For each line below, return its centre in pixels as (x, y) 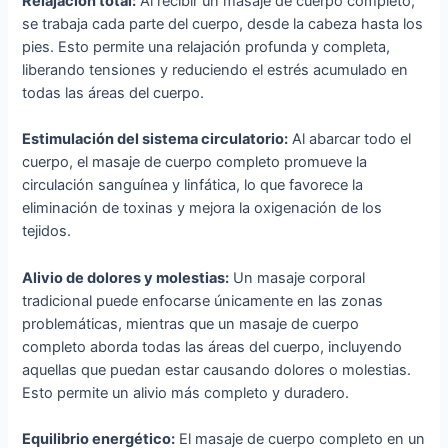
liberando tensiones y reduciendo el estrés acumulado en (215, 69)
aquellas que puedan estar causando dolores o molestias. (217, 369)
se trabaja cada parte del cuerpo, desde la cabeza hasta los (223, 23)
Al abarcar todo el (350, 139)
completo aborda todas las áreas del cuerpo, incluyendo (212, 346)
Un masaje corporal (297, 277)
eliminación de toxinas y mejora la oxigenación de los (202, 208)
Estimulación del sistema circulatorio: (155, 139)
